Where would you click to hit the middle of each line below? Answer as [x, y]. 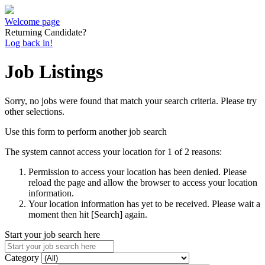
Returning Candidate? [46, 32]
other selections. [35, 111]
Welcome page [32, 22]
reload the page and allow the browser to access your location [143, 182]
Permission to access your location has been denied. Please [138, 172]
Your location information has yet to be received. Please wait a [144, 203]
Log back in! [29, 43]
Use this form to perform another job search [86, 131]
